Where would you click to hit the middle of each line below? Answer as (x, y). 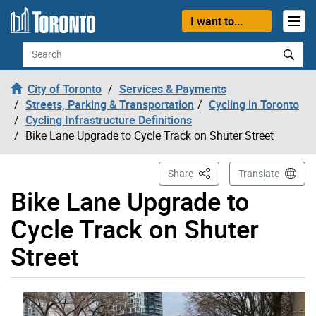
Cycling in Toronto (254, 104)
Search (39, 48)
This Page (219, 172)
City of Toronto (65, 89)
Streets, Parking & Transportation (110, 104)
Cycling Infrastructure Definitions (109, 120)
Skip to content (48, 18)
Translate (259, 173)
